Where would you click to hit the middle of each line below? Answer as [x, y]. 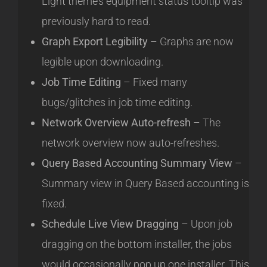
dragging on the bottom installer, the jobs [137, 244]
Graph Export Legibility [95, 42]
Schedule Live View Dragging [110, 224]
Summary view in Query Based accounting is [145, 184]
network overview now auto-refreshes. [131, 143]
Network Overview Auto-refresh [116, 123]
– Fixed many [154, 82]
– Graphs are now [191, 42]
